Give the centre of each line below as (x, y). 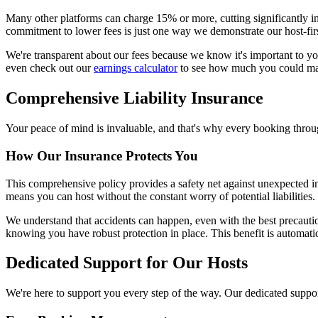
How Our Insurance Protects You (102, 155)
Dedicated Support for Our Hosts (127, 263)
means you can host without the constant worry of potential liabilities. (160, 196)
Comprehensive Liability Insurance (135, 98)
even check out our (50, 68)
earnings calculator (136, 68)
